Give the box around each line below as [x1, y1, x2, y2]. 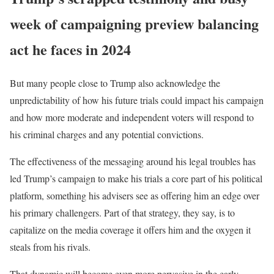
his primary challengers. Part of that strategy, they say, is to [10, 206, 235, 219]
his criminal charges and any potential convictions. [10, 127, 204, 141]
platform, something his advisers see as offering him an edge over [10, 188, 259, 202]
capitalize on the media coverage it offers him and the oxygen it [10, 223, 251, 236]
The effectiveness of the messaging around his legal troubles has [10, 154, 256, 168]
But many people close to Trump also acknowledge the [10, 76, 220, 89]
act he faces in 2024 [10, 38, 131, 60]
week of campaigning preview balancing [10, 12, 259, 34]
